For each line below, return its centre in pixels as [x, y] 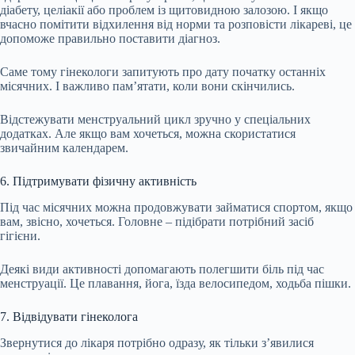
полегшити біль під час [260, 269]
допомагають [160, 269]
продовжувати [173, 207]
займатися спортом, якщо [282, 207]
